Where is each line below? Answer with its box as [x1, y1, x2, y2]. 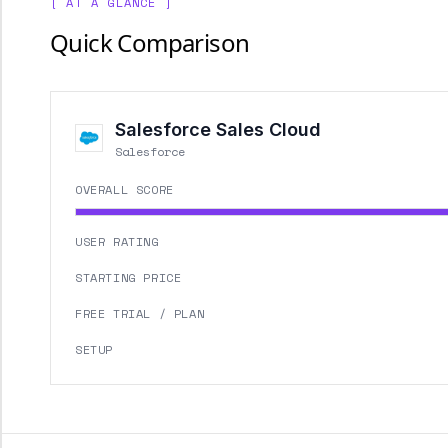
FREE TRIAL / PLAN [75, 305, 205, 322]
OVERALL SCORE [75, 181, 174, 198]
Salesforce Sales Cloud [115, 119, 321, 140]
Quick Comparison [50, 26, 250, 59]
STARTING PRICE [75, 269, 182, 286]
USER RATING [75, 233, 159, 250]
